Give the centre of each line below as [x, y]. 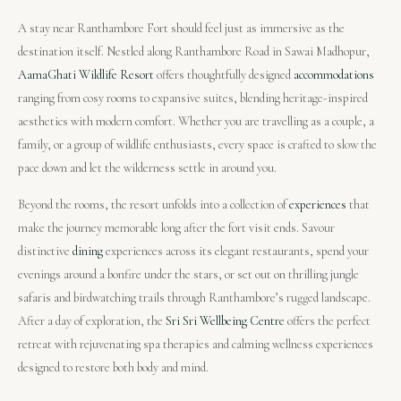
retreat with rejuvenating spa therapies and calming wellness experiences [196, 344]
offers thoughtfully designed [224, 74]
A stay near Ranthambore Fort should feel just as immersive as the [181, 28]
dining [88, 251]
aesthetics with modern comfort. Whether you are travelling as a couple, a [196, 121]
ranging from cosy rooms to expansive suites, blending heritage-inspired [193, 98]
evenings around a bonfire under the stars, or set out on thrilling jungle [188, 274]
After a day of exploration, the [92, 320]
